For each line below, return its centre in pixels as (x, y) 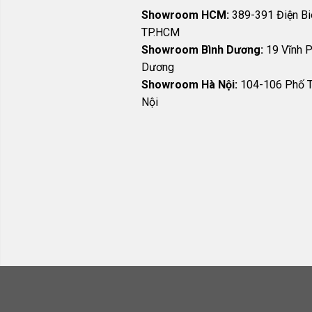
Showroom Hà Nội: (191, 84)
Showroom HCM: (185, 15)
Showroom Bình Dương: (204, 49)
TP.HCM (161, 32)
